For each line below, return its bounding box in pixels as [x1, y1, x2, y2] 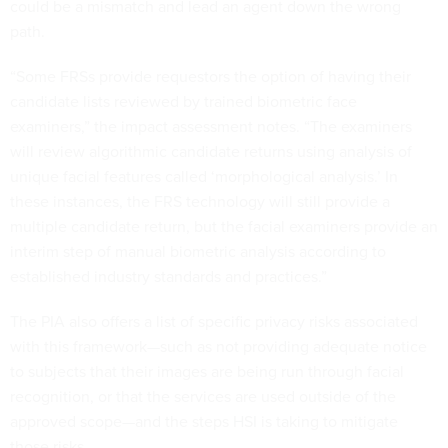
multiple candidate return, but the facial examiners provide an [10, 214, 438, 238]
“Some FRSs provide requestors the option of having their [10, 64, 411, 88]
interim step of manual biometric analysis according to [10, 239, 386, 263]
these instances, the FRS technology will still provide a [10, 189, 390, 213]
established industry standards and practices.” [10, 264, 327, 288]
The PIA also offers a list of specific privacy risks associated [10, 309, 418, 333]
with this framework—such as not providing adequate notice [10, 334, 427, 358]
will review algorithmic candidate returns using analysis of [10, 139, 412, 163]
